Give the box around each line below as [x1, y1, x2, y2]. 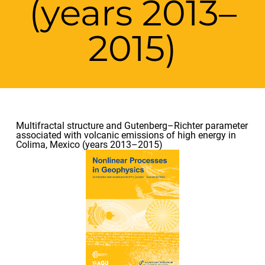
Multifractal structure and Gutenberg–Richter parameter [15, 120, 248, 132]
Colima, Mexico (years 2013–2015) [15, 139, 163, 151]
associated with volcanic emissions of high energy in [15, 130, 236, 141]
